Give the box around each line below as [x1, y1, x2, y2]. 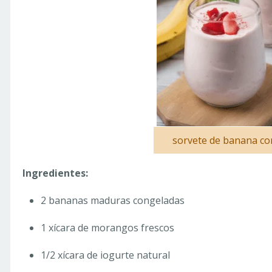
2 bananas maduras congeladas [41, 194, 185, 208]
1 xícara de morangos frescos [41, 221, 174, 235]
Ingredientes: [22, 166, 88, 180]
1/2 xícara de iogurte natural [41, 248, 170, 262]
